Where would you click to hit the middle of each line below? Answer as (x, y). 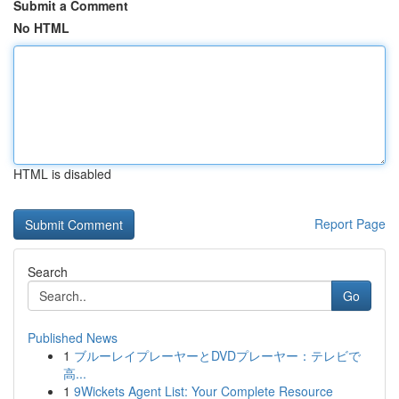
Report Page (350, 224)
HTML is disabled (62, 174)
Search (48, 272)
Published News (73, 338)
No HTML (41, 28)
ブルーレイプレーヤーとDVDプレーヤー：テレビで (217, 355)
